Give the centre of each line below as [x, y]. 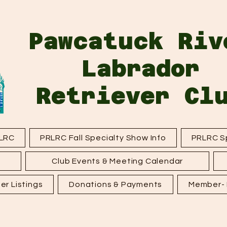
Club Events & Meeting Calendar [118, 161]
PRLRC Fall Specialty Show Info [103, 138]
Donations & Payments [116, 184]
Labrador [140, 68]
